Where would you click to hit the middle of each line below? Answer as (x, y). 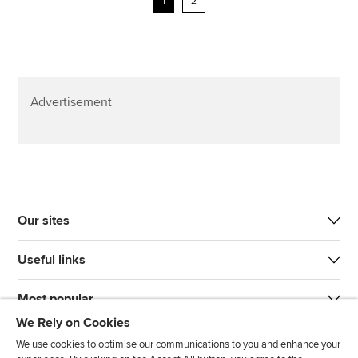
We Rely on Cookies (73, 323)
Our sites (44, 221)
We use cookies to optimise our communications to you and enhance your (178, 344)
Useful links (52, 260)
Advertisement (71, 103)
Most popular (56, 299)
